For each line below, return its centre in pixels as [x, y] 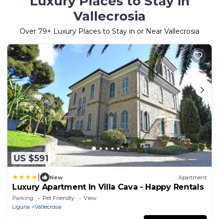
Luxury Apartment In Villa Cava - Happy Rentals [108, 187]
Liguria [21, 207]
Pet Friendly [58, 198]
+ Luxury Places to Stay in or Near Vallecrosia [123, 32]
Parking [23, 198]
